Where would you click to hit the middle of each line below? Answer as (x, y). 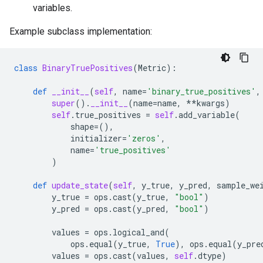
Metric (152, 68)
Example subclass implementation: (81, 31)
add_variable (207, 115)
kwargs (211, 103)
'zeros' (144, 138)
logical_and (139, 232)
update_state (80, 185)
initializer (96, 138)
